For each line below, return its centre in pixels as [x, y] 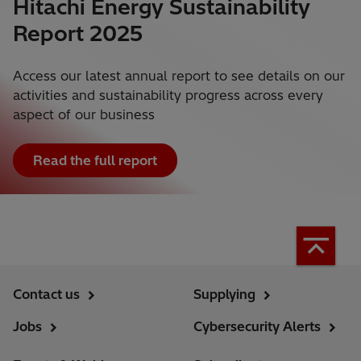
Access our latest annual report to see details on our [179, 76]
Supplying [224, 295]
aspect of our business [84, 115]
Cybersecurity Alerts [257, 327]
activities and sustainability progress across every [168, 95]
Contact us [46, 295]
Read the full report [95, 161]
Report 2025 [78, 34]
